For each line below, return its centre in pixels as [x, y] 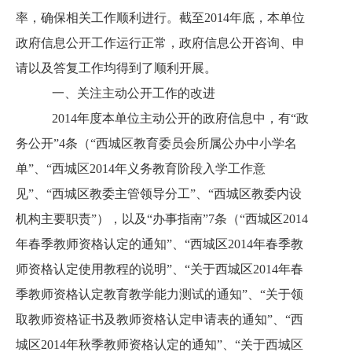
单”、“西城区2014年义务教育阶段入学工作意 [141, 169]
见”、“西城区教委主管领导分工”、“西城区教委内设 [159, 194]
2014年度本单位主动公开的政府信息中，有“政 [174, 118]
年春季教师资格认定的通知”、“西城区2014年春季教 [159, 244]
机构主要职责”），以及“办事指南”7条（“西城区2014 [162, 219]
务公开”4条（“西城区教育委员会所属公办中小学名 [156, 143]
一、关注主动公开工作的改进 [127, 93]
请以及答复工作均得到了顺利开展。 [116, 68]
